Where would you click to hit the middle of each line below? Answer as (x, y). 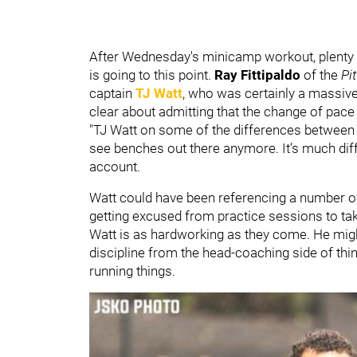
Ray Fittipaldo (259, 75)
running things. (132, 271)
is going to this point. (152, 75)
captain (112, 93)
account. (115, 166)
